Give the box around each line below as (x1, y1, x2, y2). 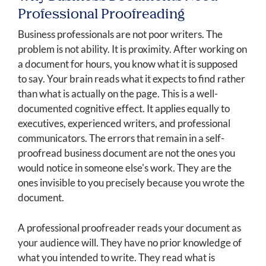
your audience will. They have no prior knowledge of (18, 236, 242, 249)
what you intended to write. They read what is (18, 251, 215, 264)
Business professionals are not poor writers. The (18, 28, 223, 41)
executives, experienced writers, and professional (18, 117, 230, 130)
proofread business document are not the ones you (18, 147, 235, 160)
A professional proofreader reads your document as (18, 221, 241, 235)
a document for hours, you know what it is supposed (18, 58, 238, 71)
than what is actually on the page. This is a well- (18, 87, 218, 100)
